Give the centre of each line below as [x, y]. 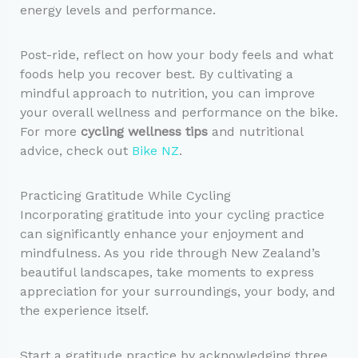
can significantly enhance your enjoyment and [162, 233]
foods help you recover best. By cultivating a [156, 74]
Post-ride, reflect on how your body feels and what [176, 54]
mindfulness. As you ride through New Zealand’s [170, 253]
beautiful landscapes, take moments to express [167, 272]
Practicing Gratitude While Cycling [125, 195]
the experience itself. [84, 310]
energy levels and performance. [117, 10]
